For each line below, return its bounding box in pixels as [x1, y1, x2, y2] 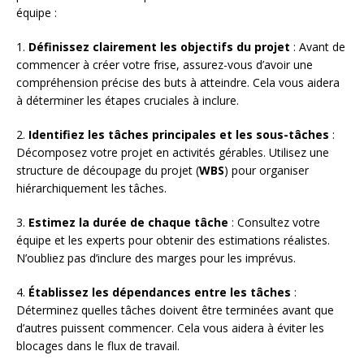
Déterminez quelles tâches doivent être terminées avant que [16, 301, 334, 318]
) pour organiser [224, 162, 309, 178]
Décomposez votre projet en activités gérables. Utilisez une [16, 144, 329, 160]
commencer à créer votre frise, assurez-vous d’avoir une [16, 56, 313, 72]
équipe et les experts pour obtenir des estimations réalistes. [16, 232, 330, 248]
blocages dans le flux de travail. [16, 337, 180, 353]
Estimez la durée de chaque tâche [28, 214, 228, 230]
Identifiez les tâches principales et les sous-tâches [28, 126, 329, 142]
